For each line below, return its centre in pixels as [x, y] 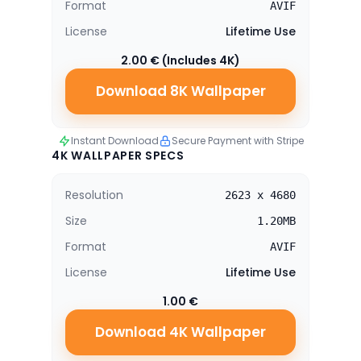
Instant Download [114, 141]
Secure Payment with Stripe [237, 141]
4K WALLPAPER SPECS [118, 156]
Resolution [94, 195]
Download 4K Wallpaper [180, 332]
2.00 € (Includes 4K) [180, 60]
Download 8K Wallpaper [180, 91]
